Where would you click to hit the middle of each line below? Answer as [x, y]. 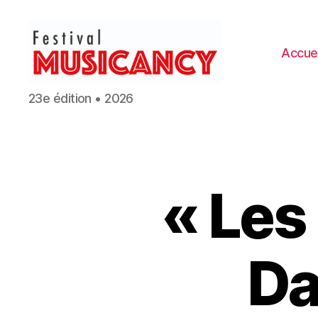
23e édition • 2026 [81, 98]
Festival [50, 91]
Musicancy [60, 106]
